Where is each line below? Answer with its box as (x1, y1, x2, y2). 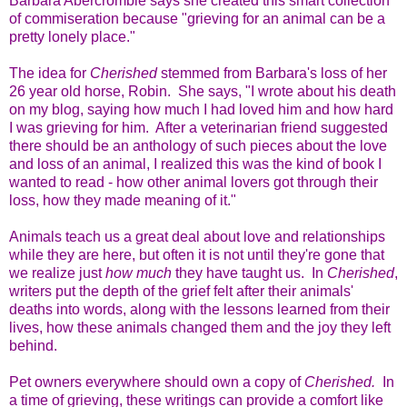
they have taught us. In (175, 264, 327, 281)
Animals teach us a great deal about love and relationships (9, 228, 385, 244)
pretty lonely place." (9, 28, 139, 45)
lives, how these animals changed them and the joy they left (9, 319, 391, 335)
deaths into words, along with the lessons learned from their (9, 301, 390, 317)
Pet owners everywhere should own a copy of (9, 373, 304, 390)
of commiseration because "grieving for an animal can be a (9, 10, 385, 26)
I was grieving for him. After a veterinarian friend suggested (9, 119, 388, 135)
